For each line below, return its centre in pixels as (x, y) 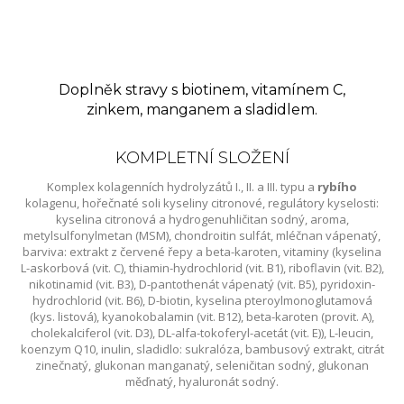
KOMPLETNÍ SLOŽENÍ (202, 157)
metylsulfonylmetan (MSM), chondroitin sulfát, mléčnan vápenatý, (202, 235)
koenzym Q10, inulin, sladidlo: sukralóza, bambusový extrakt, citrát (202, 349)
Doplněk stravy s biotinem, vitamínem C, (202, 89)
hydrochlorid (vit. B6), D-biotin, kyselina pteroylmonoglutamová (202, 300)
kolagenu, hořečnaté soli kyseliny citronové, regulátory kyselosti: (202, 202)
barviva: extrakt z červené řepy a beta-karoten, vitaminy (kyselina (202, 251)
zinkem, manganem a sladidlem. (202, 109)
